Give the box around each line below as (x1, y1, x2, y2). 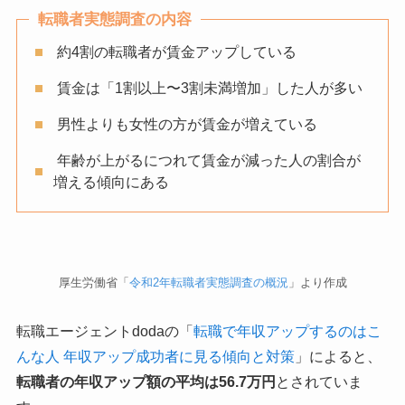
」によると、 (294, 349, 381, 365)
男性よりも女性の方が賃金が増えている (52, 116, 317, 132)
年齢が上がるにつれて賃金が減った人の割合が (52, 152, 361, 168)
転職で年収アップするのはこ (193, 324, 381, 340)
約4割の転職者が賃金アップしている (52, 43, 297, 60)
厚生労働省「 (58, 276, 129, 290)
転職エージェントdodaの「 (15, 324, 193, 340)
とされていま (275, 374, 363, 391)
